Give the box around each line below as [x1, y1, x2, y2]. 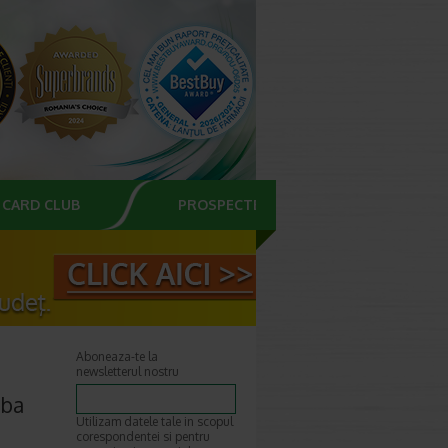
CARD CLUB [2, 196, 80, 213]
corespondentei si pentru [76, 429, 210, 444]
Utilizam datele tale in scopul [76, 414, 233, 429]
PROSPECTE [178, 196, 261, 213]
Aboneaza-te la [76, 349, 158, 364]
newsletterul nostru [76, 364, 179, 379]
